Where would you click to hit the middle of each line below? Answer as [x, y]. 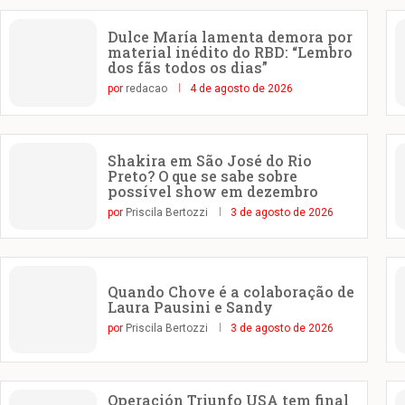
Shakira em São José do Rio [209, 161]
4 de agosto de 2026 [241, 89]
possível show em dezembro [212, 192]
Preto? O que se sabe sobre [202, 176]
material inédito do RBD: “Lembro [230, 52]
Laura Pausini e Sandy [190, 307]
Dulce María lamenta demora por [230, 37]
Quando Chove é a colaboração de [231, 292]
